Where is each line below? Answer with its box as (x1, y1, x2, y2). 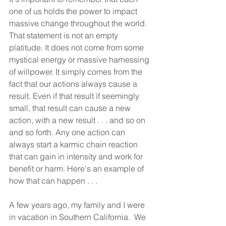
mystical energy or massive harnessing (9, 54, 151, 65)
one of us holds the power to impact (9, 6, 139, 17)
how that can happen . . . (9, 176, 97, 186)
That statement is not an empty (9, 30, 120, 41)
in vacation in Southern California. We (9, 212, 148, 222)
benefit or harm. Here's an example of (9, 163, 146, 174)
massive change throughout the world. (9, 18, 149, 29)
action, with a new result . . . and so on (9, 115, 147, 126)
